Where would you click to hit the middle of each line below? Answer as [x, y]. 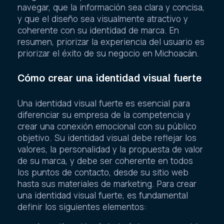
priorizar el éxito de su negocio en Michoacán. [108, 53]
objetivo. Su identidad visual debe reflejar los [107, 137]
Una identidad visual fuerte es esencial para [104, 103]
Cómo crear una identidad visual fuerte [109, 78]
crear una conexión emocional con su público [107, 126]
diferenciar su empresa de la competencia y [104, 114]
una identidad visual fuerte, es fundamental [103, 195]
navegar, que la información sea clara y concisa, [111, 7]
